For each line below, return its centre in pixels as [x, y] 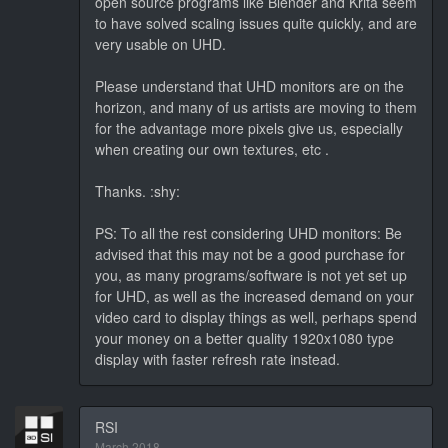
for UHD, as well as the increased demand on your [254, 295]
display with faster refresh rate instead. [217, 358]
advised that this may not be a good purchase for [250, 253]
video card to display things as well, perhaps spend [256, 316]
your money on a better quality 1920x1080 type [244, 337]
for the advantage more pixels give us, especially [249, 127]
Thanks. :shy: [139, 190]
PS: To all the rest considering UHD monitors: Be [248, 232]
